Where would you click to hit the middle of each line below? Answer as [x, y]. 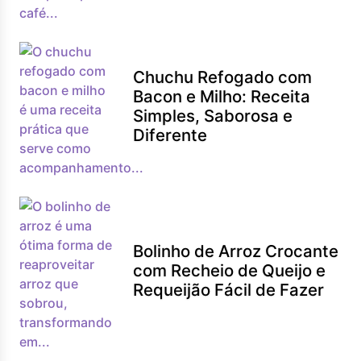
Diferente [170, 135]
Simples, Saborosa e [213, 116]
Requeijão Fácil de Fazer [229, 290]
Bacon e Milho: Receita [222, 96]
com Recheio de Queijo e [230, 270]
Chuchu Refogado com [223, 77]
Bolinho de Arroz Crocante [236, 251]
